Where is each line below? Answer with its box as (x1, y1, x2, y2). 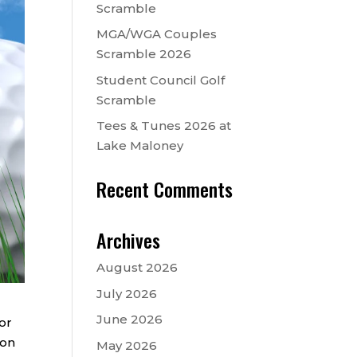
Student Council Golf (96, 72, 225, 88)
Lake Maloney (96, 138, 183, 153)
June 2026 (96, 312, 163, 327)
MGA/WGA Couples (96, 26, 217, 41)
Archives (96, 226, 160, 254)
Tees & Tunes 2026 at (96, 118, 231, 133)
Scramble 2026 (96, 46, 191, 61)
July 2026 (96, 285, 157, 301)
